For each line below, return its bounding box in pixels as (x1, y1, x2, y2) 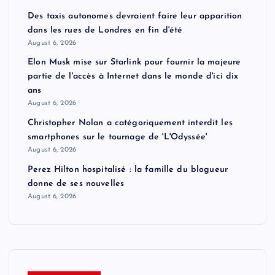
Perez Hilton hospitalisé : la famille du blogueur (28, 165, 228, 174)
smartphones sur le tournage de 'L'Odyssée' (28, 132, 207, 142)
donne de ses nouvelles (28, 179, 125, 188)
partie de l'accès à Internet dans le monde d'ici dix (28, 72, 239, 82)
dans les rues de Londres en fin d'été (28, 25, 183, 35)
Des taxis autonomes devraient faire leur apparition (28, 11, 242, 21)
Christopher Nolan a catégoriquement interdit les (28, 118, 233, 128)
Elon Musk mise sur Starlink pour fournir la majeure (28, 58, 241, 68)
